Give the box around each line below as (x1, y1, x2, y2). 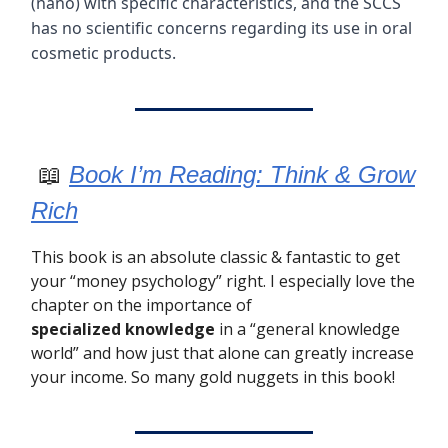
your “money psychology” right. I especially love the (31, 270, 415, 293)
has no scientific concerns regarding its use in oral (31, 17, 412, 40)
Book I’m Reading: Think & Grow (69, 161, 415, 189)
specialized (31, 318, 121, 341)
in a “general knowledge (215, 318, 400, 341)
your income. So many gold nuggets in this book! (31, 366, 395, 389)
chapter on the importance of (31, 294, 252, 317)
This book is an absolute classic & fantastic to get (31, 246, 400, 269)
